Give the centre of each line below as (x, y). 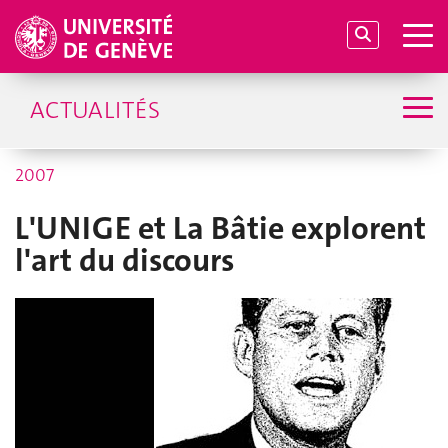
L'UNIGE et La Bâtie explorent (220, 228)
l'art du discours (124, 260)
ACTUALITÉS (95, 110)
